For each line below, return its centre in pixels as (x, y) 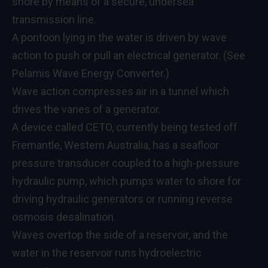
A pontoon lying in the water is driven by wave (119, 37)
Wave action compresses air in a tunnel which (121, 91)
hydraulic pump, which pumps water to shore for (127, 181)
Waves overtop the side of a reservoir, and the (120, 234)
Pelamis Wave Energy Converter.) (91, 73)
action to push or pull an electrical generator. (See (129, 55)
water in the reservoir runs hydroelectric (107, 252)
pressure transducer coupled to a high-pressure (126, 163)
